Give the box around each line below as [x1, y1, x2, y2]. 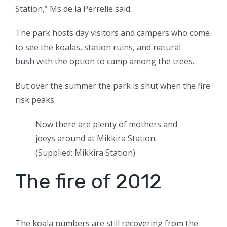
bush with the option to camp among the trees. [15, 56, 194, 67]
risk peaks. [15, 94, 58, 106]
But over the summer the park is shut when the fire [15, 80, 210, 92]
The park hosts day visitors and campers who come [15, 27, 210, 39]
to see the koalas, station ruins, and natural [15, 42, 181, 53]
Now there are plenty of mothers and [35, 119, 177, 130]
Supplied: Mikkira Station [38, 147, 133, 159]
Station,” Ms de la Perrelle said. [15, 3, 132, 15]
